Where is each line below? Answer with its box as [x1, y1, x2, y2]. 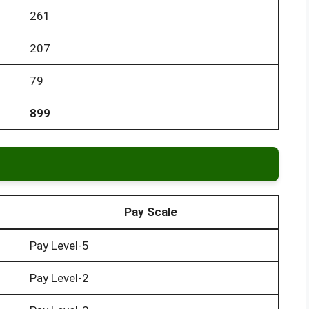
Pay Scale [124, 205, 177, 219]
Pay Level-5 [29, 239, 89, 253]
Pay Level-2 [29, 271, 89, 286]
